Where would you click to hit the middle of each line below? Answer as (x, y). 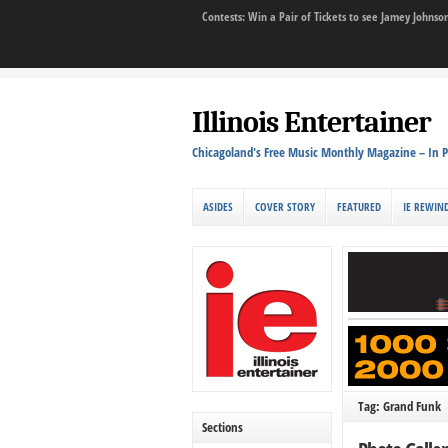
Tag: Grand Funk (400, 405)
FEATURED (359, 206)
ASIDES (218, 206)
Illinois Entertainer (311, 122)
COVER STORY (285, 206)
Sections (222, 426)
